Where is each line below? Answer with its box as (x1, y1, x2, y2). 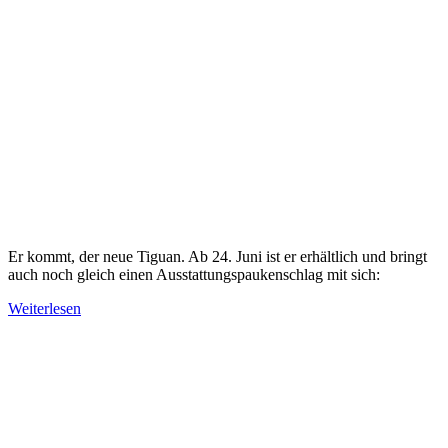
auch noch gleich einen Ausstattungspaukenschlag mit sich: (8, 265, 380, 283)
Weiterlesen (8, 299, 81, 317)
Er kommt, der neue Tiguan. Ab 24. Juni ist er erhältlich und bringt (8, 247, 427, 265)
